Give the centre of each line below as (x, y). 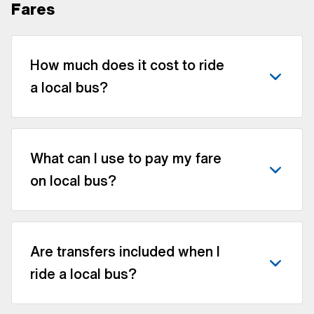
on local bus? (73, 180)
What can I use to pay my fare (126, 158)
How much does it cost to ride (127, 64)
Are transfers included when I (125, 251)
